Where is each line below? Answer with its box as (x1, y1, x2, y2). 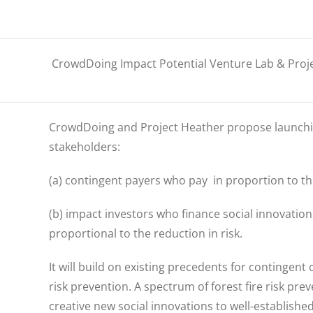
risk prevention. (49, 279, 134, 294)
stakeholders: (49, 139, 120, 154)
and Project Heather (117, 119, 224, 135)
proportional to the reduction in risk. (49, 226, 242, 241)
